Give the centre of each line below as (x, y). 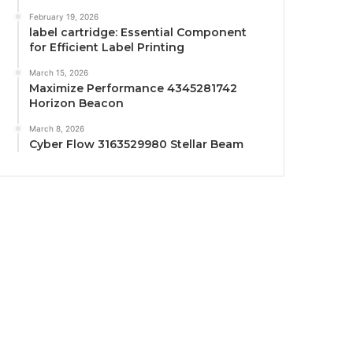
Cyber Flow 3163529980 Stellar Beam (137, 144)
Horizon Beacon (77, 103)
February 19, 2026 (64, 17)
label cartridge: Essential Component (138, 32)
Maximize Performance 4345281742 (134, 88)
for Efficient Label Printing (107, 47)
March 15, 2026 (59, 72)
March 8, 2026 (57, 128)
